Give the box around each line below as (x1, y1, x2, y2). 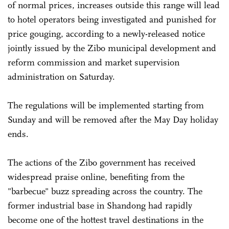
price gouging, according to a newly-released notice (8, 28, 205, 39)
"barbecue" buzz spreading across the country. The (8, 185, 202, 197)
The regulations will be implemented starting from (8, 99, 204, 111)
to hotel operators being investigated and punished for (8, 13, 216, 25)
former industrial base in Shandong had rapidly (8, 199, 192, 211)
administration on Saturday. (8, 71, 118, 82)
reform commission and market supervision (8, 56, 179, 68)
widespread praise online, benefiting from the (8, 171, 185, 182)
